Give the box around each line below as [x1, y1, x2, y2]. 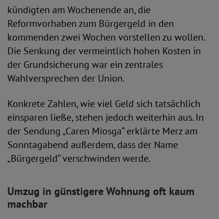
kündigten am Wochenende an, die [7, 3, 151, 16]
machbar [7, 197, 47, 211]
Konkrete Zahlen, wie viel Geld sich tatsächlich [7, 97, 200, 110]
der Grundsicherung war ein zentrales [7, 58, 163, 71]
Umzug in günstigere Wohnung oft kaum [7, 184, 195, 198]
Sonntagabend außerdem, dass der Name [7, 138, 178, 151]
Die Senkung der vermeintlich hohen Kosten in [7, 44, 201, 57]
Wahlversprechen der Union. [7, 72, 126, 85]
